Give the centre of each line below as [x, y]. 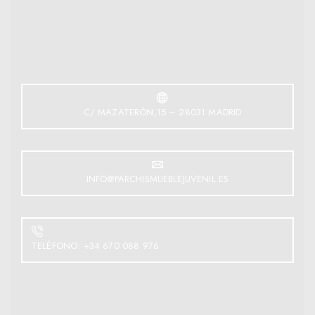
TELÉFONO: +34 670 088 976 [95, 245]
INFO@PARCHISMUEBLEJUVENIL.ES [157, 179]
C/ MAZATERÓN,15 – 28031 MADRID [162, 112]
